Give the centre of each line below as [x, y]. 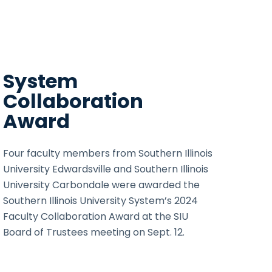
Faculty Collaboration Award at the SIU [96, 216]
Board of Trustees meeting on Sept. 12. [94, 232]
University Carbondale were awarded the [102, 185]
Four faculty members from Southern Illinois [108, 153]
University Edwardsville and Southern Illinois [106, 169]
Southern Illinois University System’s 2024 [101, 200]
